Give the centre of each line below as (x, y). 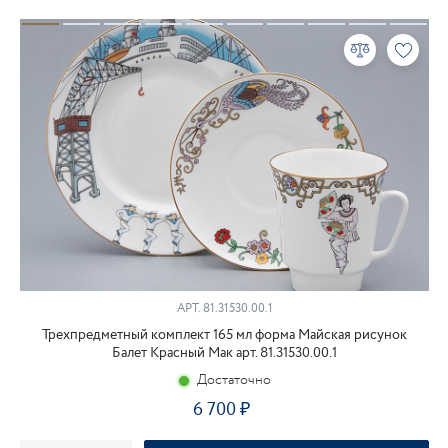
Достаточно (233, 380)
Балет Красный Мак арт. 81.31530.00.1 (224, 353)
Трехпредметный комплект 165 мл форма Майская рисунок (224, 335)
